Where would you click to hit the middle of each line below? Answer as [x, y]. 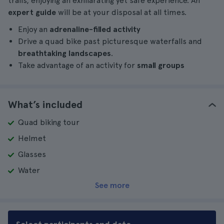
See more [112, 185]
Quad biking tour [49, 122]
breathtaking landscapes [64, 53]
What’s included [45, 104]
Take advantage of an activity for [77, 65]
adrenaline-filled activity [95, 29]
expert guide [32, 12]
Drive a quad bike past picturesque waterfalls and [110, 41]
